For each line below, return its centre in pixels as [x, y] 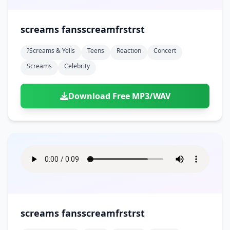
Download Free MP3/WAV [119, 96]
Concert [165, 51]
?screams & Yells [51, 51]
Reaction [129, 51]
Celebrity [77, 66]
